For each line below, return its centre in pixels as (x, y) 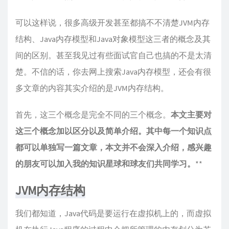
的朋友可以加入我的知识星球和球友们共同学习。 (105, 164)
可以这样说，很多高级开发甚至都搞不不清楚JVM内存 (112, 22)
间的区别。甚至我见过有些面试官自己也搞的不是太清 (113, 55)
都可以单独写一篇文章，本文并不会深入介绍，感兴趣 (113, 147)
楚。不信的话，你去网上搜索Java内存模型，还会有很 (113, 72)
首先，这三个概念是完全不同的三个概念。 (93, 114)
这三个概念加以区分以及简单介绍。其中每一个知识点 (113, 131)
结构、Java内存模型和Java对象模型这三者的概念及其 (113, 39)
